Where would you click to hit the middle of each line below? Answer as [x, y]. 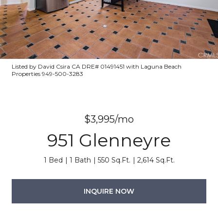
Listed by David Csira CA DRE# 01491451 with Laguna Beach [97, 66]
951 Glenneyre [109, 140]
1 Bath [80, 160]
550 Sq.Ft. [114, 160]
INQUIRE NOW [109, 191]
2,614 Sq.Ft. [156, 160]
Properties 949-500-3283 [47, 74]
